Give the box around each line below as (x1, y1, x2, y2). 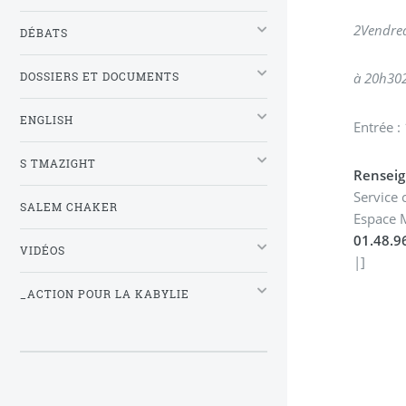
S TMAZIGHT (20, 156, 96, 170)
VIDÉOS (20, 243, 65, 257)
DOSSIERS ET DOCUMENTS (20, 69, 179, 83)
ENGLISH (20, 112, 73, 127)
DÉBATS (20, 25, 68, 40)
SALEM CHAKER (20, 199, 118, 214)
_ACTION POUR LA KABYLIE (20, 286, 189, 301)
